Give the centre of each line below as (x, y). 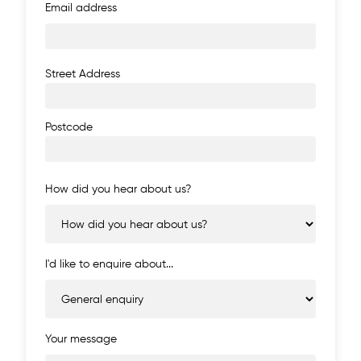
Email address (81, 8)
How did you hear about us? (118, 190)
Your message (81, 340)
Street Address (83, 75)
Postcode (69, 128)
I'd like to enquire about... (109, 265)
